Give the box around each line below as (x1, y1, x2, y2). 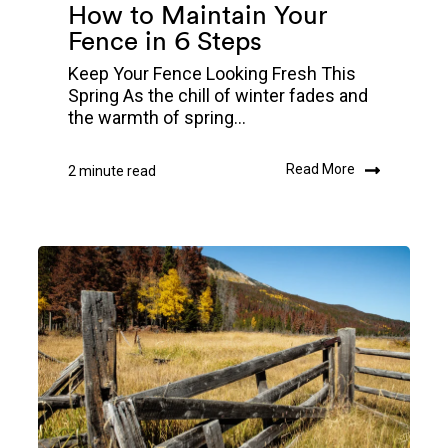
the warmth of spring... (68, 107, 246, 129)
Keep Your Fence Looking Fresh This (68, 63, 356, 85)
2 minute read (68, 163, 156, 180)
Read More (286, 161, 355, 178)
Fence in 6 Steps (68, 24, 262, 58)
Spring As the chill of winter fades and (68, 85, 368, 107)
